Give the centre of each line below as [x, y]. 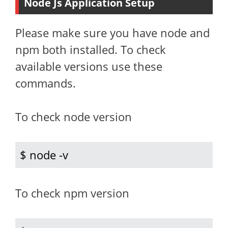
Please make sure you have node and [112, 33]
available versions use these [89, 66]
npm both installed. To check [91, 49]
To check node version [74, 117]
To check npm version [72, 193]
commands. [46, 83]
